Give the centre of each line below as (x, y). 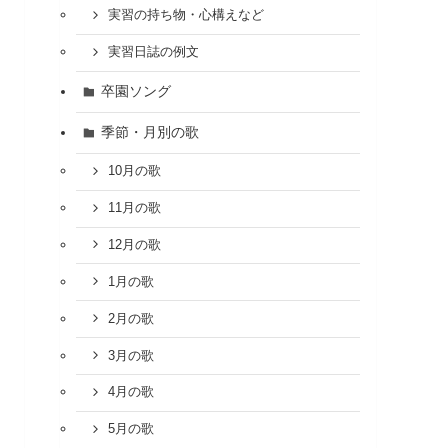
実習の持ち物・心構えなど (185, 15)
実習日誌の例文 (153, 52)
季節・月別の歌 (149, 132)
